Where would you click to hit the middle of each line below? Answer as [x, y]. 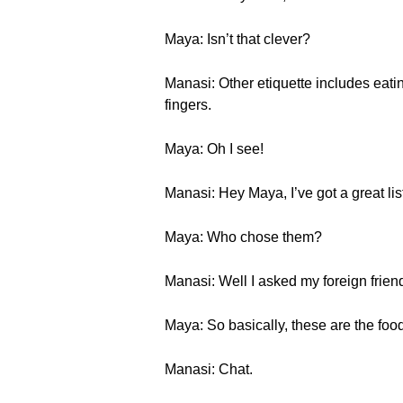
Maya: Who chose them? [243, 237]
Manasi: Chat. [209, 369]
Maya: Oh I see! [214, 149]
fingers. [188, 105]
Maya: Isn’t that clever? [237, 39]
